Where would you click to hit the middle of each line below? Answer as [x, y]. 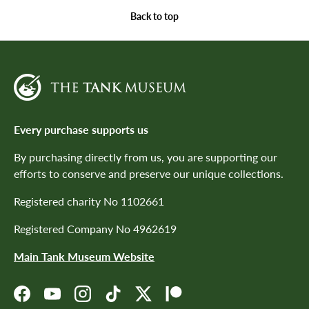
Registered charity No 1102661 [89, 201]
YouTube [71, 301]
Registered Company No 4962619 [95, 229]
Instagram [106, 301]
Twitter [160, 301]
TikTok [127, 301]
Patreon [192, 301]
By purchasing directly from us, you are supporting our [146, 157]
